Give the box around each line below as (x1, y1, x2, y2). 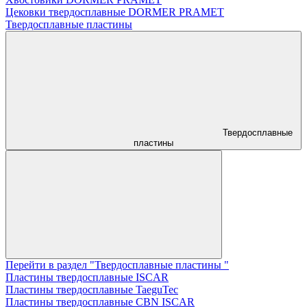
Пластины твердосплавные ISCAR (5, 271, 169, 283)
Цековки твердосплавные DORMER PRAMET (5, 5, 224, 18)
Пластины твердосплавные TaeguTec (5, 283, 178, 295)
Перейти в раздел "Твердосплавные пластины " (5, 258, 229, 271)
